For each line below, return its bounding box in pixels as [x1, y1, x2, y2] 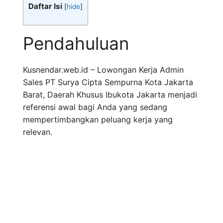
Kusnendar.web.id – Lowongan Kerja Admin [23, 65, 184, 75]
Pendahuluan [23, 33, 129, 54]
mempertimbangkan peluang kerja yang [23, 114, 173, 125]
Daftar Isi [28, 1, 62, 11]
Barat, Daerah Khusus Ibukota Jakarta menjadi [23, 90, 197, 100]
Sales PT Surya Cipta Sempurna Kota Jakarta [23, 77, 193, 88]
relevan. [23, 127, 52, 137]
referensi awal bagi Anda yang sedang [23, 102, 167, 112]
